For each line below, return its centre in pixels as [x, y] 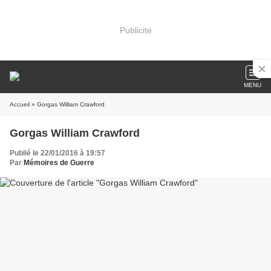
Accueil [20, 104]
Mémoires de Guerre [59, 163]
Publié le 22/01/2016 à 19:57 [57, 153]
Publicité [135, 30]
